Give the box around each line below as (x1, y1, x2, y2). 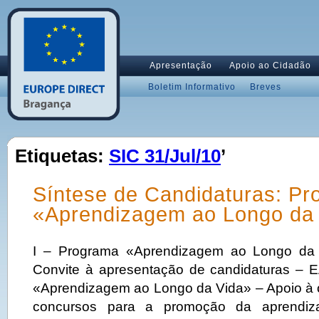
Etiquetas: (15, 146, 109, 166)
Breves (250, 82, 281, 92)
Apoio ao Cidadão (229, 61, 311, 70)
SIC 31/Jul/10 (109, 146, 221, 166)
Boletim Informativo (148, 82, 236, 92)
